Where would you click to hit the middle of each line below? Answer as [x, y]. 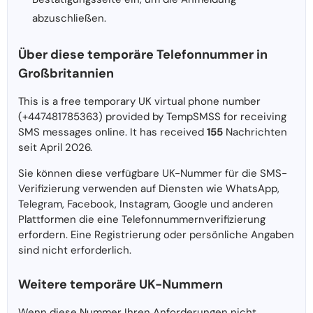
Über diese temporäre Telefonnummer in [143, 55]
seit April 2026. [55, 148]
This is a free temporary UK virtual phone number [139, 102]
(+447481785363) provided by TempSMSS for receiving [152, 117]
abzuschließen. [69, 19]
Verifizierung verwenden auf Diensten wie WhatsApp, [149, 189]
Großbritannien [66, 74]
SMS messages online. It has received [111, 132]
